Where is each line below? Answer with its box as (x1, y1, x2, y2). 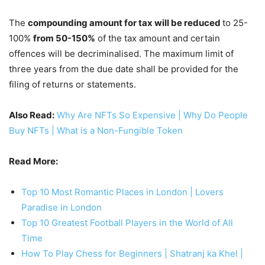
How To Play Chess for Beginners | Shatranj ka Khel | (21, 248, 243, 260)
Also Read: (9, 109, 54, 121)
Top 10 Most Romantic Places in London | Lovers (21, 186, 224, 198)
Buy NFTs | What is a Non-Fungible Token (9, 125, 183, 137)
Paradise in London (21, 202, 102, 214)
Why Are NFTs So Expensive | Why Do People (57, 109, 248, 121)
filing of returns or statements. (9, 79, 136, 91)
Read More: (9, 156, 58, 167)
